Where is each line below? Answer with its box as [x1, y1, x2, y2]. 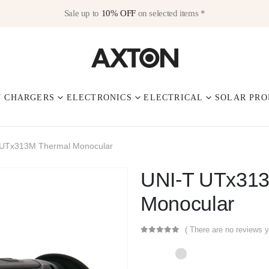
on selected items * [135, 8, 205, 18]
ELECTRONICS [66, 93, 132, 103]
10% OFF [101, 8, 136, 18]
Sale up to [64, 8, 101, 18]
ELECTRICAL [144, 93, 204, 103]
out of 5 [146, 235, 190, 243]
